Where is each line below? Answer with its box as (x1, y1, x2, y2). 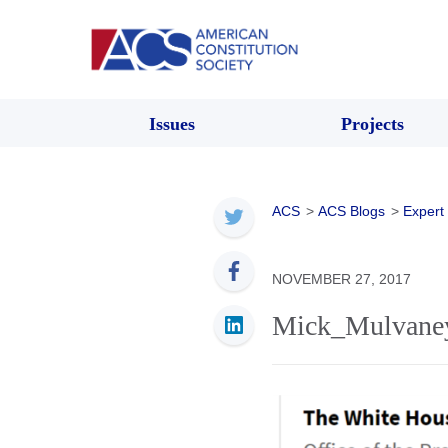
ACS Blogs (318, 202, 385, 219)
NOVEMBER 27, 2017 (272, 270, 411, 287)
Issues (149, 113, 195, 134)
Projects (340, 113, 404, 134)
